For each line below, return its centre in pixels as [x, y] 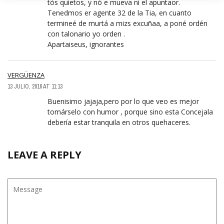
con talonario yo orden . [86, 34]
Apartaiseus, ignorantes [86, 44]
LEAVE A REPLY [44, 155]
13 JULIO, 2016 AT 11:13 [35, 87]
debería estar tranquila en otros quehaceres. [119, 122]
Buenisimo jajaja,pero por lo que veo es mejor [123, 101]
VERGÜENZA [26, 75]
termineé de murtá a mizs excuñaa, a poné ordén [127, 23]
